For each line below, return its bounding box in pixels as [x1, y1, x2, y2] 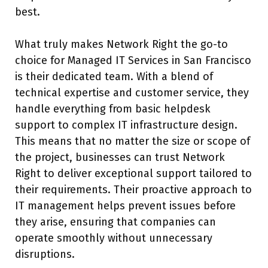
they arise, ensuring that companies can [15, 215, 216, 229]
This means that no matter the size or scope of [15, 135, 250, 148]
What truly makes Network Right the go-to [15, 38, 228, 51]
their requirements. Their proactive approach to [15, 183, 252, 196]
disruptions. [15, 248, 75, 261]
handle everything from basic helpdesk [15, 102, 211, 115]
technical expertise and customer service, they [15, 86, 249, 99]
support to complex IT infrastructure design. [15, 118, 237, 132]
